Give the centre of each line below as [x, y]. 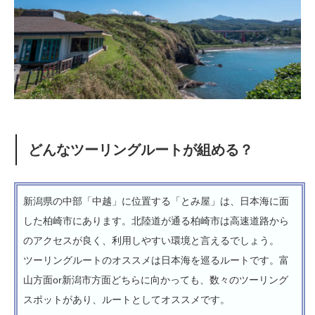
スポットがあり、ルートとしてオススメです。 [127, 300]
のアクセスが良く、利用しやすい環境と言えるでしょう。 [151, 241]
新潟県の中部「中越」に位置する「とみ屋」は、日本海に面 [156, 201]
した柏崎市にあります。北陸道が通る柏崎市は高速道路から [156, 221]
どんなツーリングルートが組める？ [141, 150]
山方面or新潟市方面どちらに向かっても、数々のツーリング [156, 280]
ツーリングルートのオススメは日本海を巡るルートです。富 [156, 261]
